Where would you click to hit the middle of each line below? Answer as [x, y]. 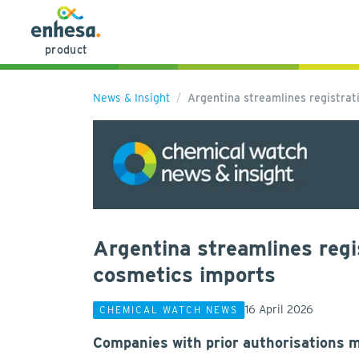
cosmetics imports [184, 275]
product [67, 49]
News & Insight [131, 98]
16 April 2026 [279, 310]
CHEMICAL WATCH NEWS [169, 309]
